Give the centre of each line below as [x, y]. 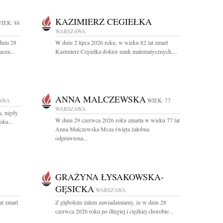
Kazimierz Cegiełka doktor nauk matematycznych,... [116, 51]
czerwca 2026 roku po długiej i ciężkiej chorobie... [114, 211]
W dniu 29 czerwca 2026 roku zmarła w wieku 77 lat [117, 120]
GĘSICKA [75, 189]
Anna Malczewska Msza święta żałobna [102, 129]
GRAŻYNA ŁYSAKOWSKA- [110, 177]
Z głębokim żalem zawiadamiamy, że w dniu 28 [111, 202]
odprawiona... [71, 138]
